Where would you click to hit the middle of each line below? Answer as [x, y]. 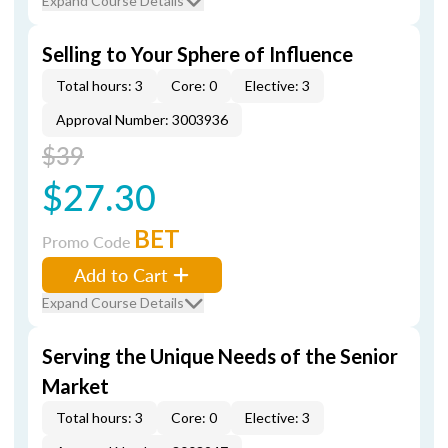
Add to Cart [121, 274]
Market [75, 386]
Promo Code [88, 241]
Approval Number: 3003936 [142, 119]
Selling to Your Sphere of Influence [197, 54]
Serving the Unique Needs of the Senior [220, 356]
